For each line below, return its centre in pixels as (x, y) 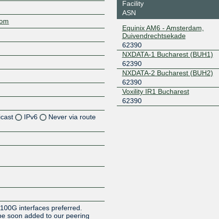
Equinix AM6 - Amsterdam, (163, 28)
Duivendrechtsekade (154, 35)
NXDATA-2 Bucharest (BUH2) (167, 73)
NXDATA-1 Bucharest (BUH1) (167, 54)
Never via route (72, 117)
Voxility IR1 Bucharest (155, 91)
